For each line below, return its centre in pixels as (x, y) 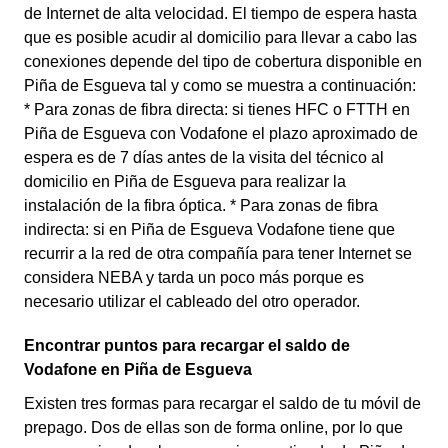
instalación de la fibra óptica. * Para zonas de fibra (201, 205)
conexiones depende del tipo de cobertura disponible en (223, 61)
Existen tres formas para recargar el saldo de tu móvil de (222, 403)
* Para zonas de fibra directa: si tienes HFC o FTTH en (217, 109)
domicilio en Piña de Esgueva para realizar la (185, 181)
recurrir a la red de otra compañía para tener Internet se (218, 253)
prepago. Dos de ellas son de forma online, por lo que (213, 427)
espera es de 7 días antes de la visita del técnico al (204, 157)
